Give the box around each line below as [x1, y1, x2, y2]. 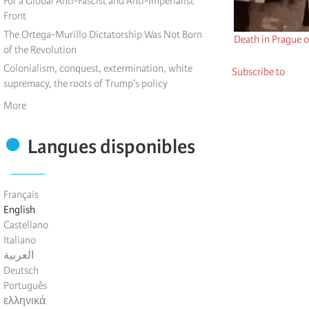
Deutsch [3, 264, 39, 277]
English [3, 203, 35, 217]
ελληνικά [3, 295, 46, 308]
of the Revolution [3, 43, 77, 57]
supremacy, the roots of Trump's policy [3, 77, 168, 90]
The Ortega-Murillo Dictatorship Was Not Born [3, 28, 202, 41]
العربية [3, 249, 34, 262]
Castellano [3, 219, 48, 232]
